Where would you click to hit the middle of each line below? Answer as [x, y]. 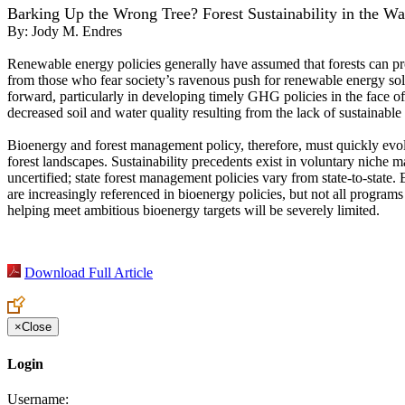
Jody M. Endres [77, 32]
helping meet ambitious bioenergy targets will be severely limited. [193, 211]
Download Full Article [89, 273]
